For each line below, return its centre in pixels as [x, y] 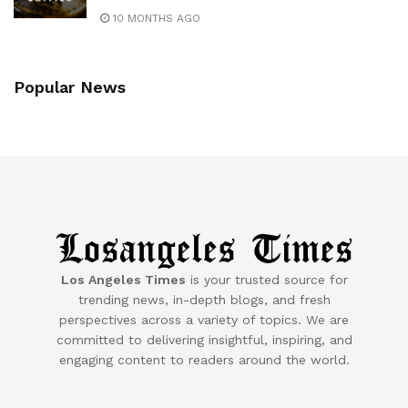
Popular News [70, 87]
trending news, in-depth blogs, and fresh [204, 299]
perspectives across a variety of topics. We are [204, 319]
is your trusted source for [266, 279]
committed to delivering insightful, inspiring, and [204, 339]
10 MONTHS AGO [155, 18]
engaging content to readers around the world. [204, 359]
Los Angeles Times [123, 279]
